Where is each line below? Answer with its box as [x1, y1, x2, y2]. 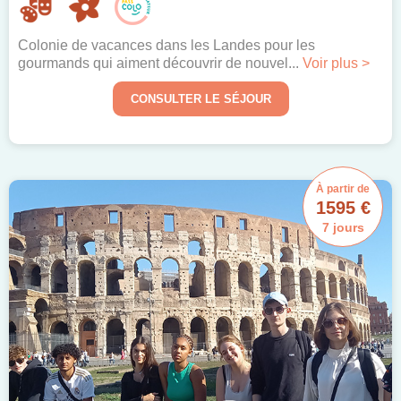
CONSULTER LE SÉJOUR [130, 92, 271, 107]
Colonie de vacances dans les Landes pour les [18, 38, 315, 54]
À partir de [316, 183, 370, 196]
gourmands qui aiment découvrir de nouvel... [18, 55, 303, 72]
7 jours [321, 220, 364, 235]
